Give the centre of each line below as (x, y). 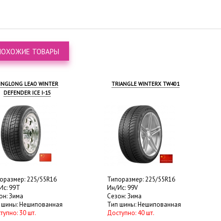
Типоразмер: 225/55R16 (141, 179)
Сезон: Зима (124, 196)
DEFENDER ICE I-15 (27, 93)
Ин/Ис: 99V (122, 188)
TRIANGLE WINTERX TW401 (145, 84)
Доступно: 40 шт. (130, 213)
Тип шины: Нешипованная (144, 204)
